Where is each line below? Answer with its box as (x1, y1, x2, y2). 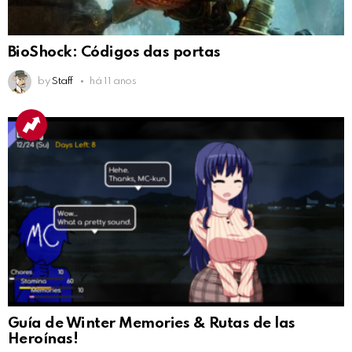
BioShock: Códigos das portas (8, 45, 221, 60)
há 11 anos (90, 76, 137, 87)
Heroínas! (8, 332, 79, 347)
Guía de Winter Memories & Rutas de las (8, 316, 295, 332)
